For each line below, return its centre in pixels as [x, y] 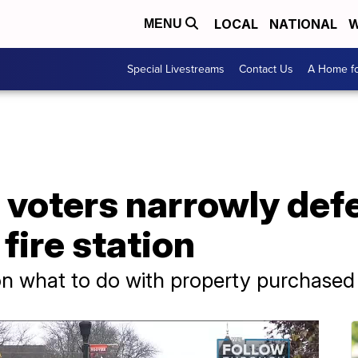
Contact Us [266, 69]
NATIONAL [303, 24]
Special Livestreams [176, 69]
